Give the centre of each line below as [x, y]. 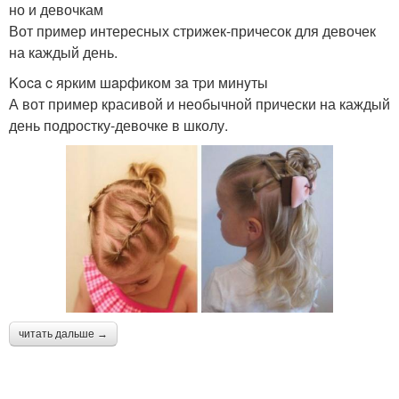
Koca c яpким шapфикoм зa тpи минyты [138, 82]
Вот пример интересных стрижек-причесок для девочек [192, 31]
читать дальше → [63, 334]
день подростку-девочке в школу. [118, 125]
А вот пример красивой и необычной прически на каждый [199, 104]
